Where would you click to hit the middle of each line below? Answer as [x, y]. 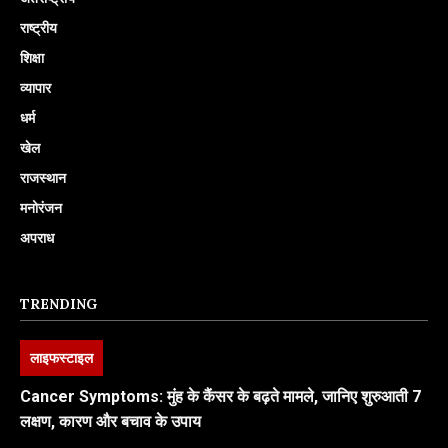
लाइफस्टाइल [61, 357]
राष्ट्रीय [38, 27]
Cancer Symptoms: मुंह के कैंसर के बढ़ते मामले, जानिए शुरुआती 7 [220, 396]
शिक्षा [32, 57]
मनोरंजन [41, 207]
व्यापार [35, 87]
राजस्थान [43, 177]
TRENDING [58, 303]
